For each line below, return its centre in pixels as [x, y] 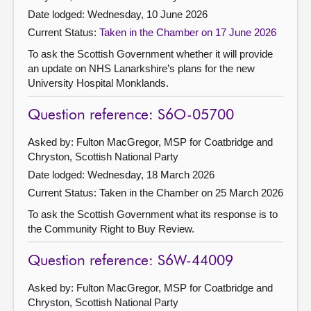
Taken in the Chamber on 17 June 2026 [188, 32]
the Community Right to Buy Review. [111, 228]
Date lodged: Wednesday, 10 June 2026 [118, 14]
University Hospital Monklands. [98, 83]
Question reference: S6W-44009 [131, 261]
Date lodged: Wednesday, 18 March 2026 [121, 174]
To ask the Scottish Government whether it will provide [150, 53]
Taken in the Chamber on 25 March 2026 [191, 192]
